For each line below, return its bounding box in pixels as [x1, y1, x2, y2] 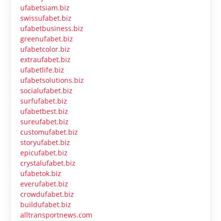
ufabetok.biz [20, 169, 61, 179]
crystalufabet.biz [20, 158, 75, 168]
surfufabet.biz [20, 96, 67, 106]
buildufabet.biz [20, 200, 71, 210]
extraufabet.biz [20, 55, 71, 65]
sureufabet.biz [20, 117, 69, 127]
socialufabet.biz [20, 86, 73, 96]
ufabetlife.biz [20, 65, 64, 75]
